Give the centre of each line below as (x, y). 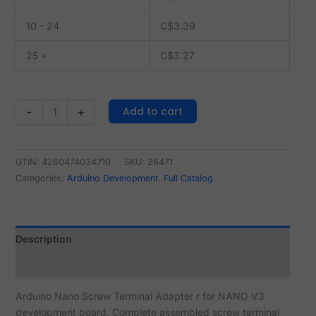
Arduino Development (112, 178)
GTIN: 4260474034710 (63, 162)
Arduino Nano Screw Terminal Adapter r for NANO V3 (140, 296)
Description (43, 239)
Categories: (41, 178)
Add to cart (153, 111)
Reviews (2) (43, 265)
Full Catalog (188, 178)
